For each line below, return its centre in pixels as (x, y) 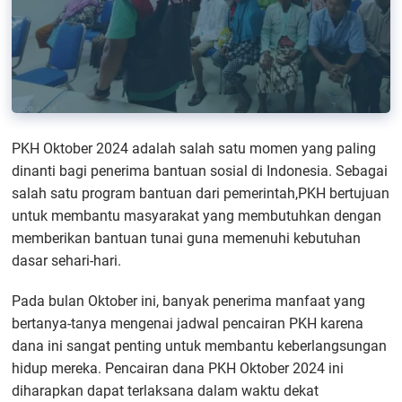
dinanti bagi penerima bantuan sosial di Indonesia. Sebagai (200, 171)
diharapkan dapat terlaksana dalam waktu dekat (166, 391)
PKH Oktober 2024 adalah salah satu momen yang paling (194, 149)
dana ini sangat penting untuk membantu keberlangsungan (200, 346)
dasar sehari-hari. (67, 261)
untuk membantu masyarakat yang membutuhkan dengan (197, 216)
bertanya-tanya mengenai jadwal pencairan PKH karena (188, 324)
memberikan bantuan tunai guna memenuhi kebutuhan (187, 239)
